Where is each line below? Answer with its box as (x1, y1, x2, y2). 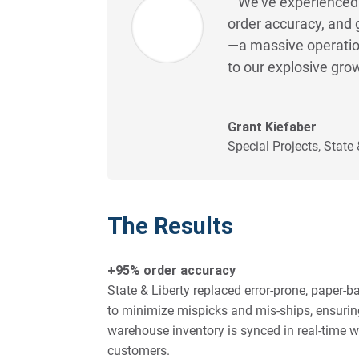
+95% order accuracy (107, 263, 236, 279)
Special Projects (228, 139, 319, 155)
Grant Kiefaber (228, 119, 317, 135)
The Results (107, 212, 234, 240)
